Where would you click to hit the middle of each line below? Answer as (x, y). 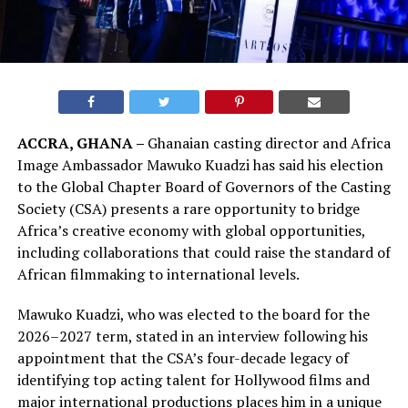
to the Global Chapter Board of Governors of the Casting (204, 187)
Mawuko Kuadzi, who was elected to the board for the (193, 315)
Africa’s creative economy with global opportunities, (191, 231)
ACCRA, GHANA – (82, 143)
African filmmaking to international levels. (158, 275)
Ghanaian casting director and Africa (269, 143)
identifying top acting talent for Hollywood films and (193, 380)
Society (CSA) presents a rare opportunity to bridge (188, 209)
